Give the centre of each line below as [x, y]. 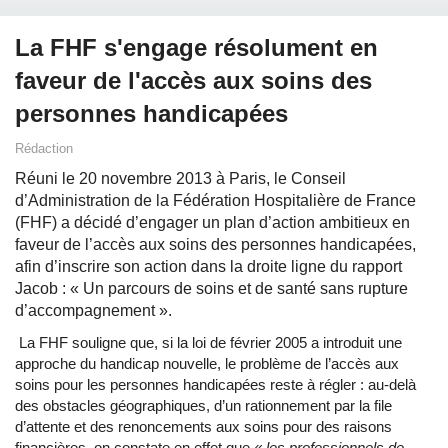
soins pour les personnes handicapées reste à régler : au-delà [215, 385]
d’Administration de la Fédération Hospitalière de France [215, 201]
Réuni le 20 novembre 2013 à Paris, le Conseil [180, 179]
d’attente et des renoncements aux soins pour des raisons [203, 427]
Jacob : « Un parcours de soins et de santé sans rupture [211, 289]
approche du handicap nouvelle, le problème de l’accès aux [207, 364]
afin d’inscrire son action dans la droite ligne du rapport [208, 267]
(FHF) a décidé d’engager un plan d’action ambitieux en [212, 223]
